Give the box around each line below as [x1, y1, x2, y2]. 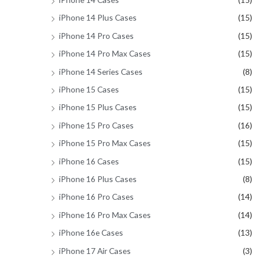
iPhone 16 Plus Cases [59, 174, 137, 184]
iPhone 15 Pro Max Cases [59, 138, 151, 148]
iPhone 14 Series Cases [59, 66, 143, 77]
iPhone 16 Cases [59, 156, 119, 166]
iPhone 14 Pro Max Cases [59, 48, 151, 59]
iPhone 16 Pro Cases [59, 192, 134, 202]
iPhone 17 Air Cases [59, 245, 131, 256]
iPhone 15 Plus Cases [59, 102, 137, 113]
